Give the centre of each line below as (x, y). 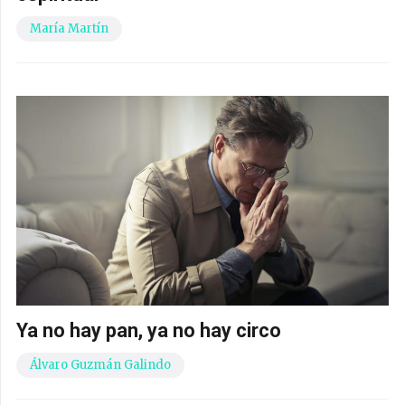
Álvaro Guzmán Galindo (100, 365)
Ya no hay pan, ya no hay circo (149, 331)
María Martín (69, 29)
